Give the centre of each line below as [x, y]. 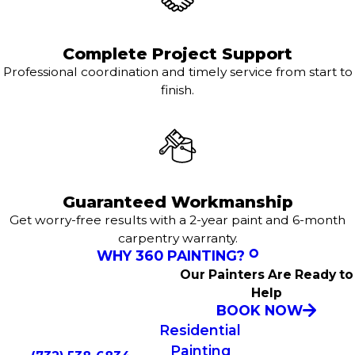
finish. [177, 90]
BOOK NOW [259, 311]
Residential [200, 330]
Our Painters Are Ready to [266, 275]
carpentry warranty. [177, 239]
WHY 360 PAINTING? [170, 256]
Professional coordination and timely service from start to [177, 72]
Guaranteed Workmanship [177, 202]
